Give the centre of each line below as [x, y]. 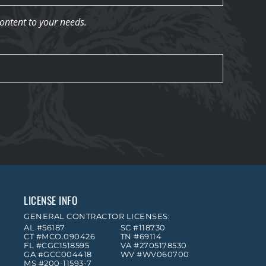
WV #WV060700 [155, 255]
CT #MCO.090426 [59, 237]
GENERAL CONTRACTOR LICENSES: [97, 217]
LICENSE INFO [50, 200]
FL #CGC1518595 [56, 246]
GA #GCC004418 [58, 255]
